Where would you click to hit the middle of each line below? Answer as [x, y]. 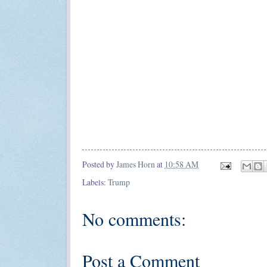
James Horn [136, 164]
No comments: [134, 218]
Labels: [95, 182]
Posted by [99, 164]
